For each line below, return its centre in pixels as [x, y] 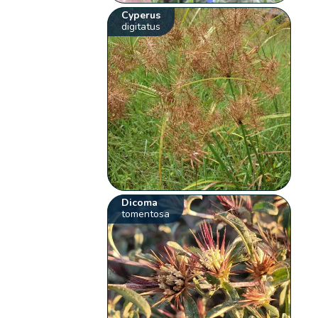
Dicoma [140, 203]
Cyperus [141, 16]
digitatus [141, 27]
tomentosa [146, 214]
